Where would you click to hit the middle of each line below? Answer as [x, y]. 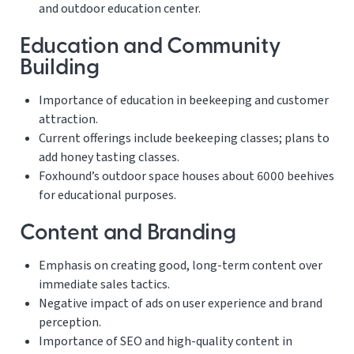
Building [60, 69]
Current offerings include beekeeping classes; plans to [184, 139]
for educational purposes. [107, 196]
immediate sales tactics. [104, 285]
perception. [70, 323]
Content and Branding [128, 234]
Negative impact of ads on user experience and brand [181, 304]
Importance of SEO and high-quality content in [166, 342]
